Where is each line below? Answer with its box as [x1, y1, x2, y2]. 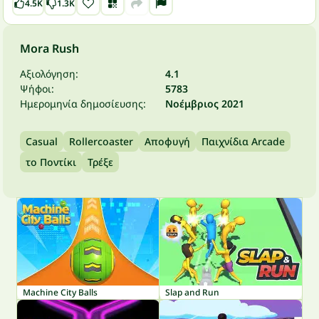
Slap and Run [165, 286, 219, 298]
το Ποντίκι [26, 155, 76, 169]
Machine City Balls [23, 286, 98, 298]
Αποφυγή [145, 135, 190, 148]
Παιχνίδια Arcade [202, 135, 285, 148]
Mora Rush [20, 41, 79, 56]
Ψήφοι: [20, 82, 54, 95]
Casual [26, 135, 58, 148]
